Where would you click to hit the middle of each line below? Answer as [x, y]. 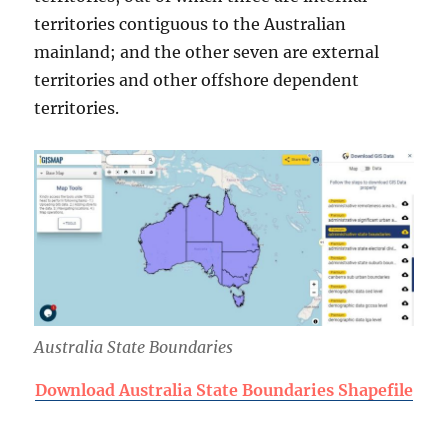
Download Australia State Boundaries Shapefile [224, 389]
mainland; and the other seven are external [207, 51]
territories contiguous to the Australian [190, 23]
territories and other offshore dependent [197, 79]
